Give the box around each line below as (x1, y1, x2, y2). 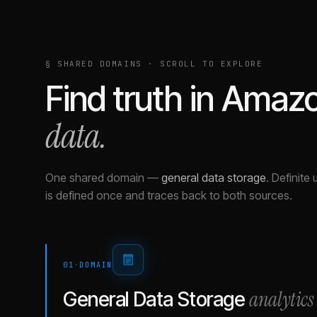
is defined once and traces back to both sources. (45, 188, 292, 202)
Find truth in (45, 78, 221, 120)
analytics (249, 287, 313, 313)
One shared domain (45, 171, 144, 185)
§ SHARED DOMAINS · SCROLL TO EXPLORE (45, 59, 263, 69)
